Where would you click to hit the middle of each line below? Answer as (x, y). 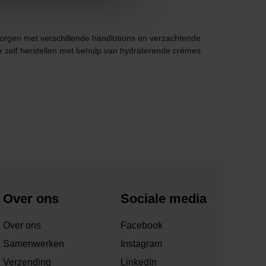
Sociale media (163, 199)
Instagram (141, 244)
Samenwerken (34, 244)
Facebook (141, 226)
